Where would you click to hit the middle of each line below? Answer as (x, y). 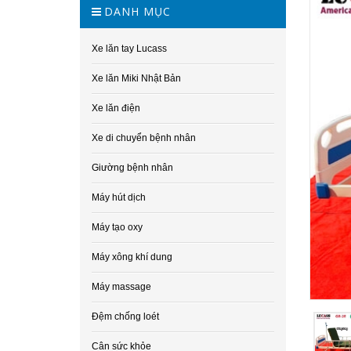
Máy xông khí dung (132, 257)
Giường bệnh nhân (132, 168)
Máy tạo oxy (117, 227)
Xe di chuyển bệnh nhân (144, 138)
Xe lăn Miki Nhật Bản (136, 78)
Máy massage (121, 287)
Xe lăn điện (116, 108)
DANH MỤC (138, 11)
